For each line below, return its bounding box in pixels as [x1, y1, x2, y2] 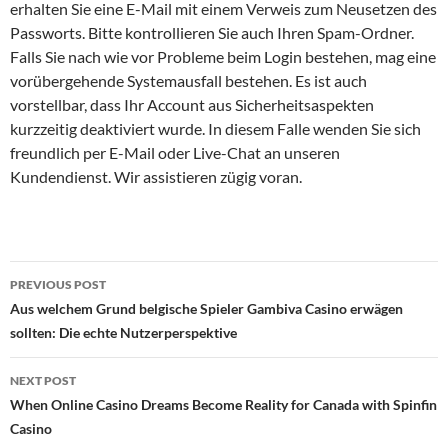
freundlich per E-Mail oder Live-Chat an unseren [10, 142, 340, 162]
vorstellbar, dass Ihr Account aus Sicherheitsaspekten [10, 94, 374, 114]
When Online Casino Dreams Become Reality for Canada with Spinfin [10, 395, 437, 413]
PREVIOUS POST [10, 276, 106, 292]
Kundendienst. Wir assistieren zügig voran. [10, 166, 302, 186]
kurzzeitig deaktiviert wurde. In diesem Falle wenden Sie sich [10, 118, 421, 138]
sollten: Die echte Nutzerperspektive [10, 323, 237, 341]
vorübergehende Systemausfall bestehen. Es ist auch [10, 70, 367, 90]
